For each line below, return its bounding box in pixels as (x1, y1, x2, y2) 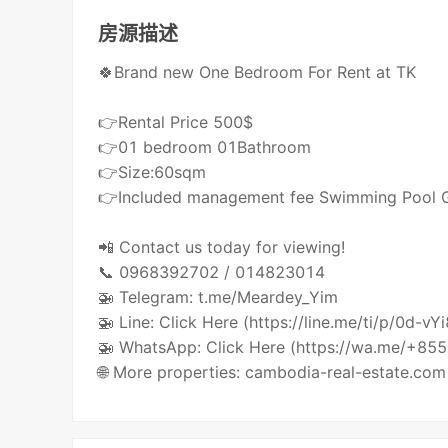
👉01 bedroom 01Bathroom (98, 137, 312, 158)
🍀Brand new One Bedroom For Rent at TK (98, 62, 417, 83)
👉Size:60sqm (98, 162, 207, 183)
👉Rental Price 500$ (98, 112, 254, 133)
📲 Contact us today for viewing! (98, 237, 346, 258)
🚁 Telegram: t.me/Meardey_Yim (98, 287, 339, 308)
